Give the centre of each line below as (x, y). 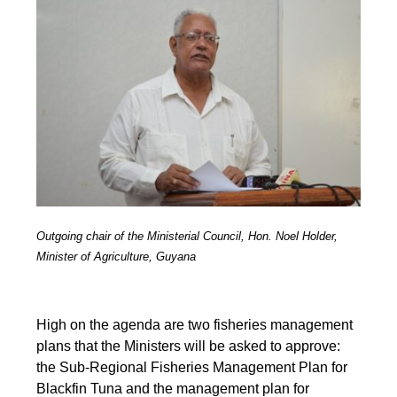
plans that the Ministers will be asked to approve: (189, 346)
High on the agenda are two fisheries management (195, 324)
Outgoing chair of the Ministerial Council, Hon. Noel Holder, (187, 236)
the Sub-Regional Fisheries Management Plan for (192, 367)
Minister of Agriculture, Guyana (117, 256)
